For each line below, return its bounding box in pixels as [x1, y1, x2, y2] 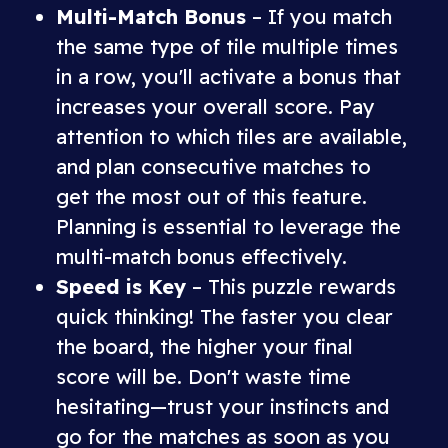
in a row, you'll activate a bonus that [56, 64, 401, 89]
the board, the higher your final [56, 334, 353, 359]
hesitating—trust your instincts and [56, 394, 389, 419]
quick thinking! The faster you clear [56, 304, 393, 329]
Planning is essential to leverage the [56, 214, 401, 239]
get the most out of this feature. [56, 184, 367, 209]
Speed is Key [56, 274, 186, 299]
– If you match [246, 4, 392, 29]
